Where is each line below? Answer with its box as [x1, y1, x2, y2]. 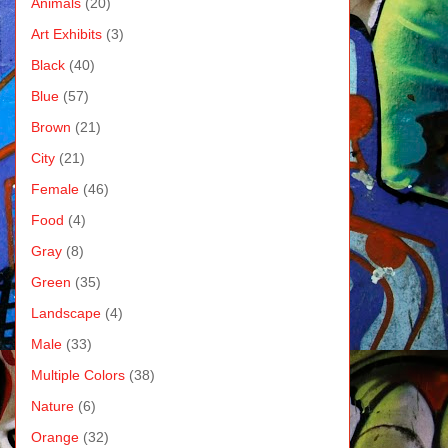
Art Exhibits [30, 25, 102, 42]
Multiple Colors [30, 366, 125, 383]
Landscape [30, 304, 101, 321]
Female [30, 180, 79, 197]
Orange [30, 428, 79, 445]
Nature [30, 397, 74, 414]
